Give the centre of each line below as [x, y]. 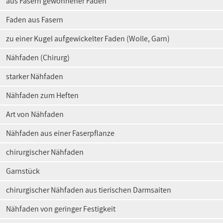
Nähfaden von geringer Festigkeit [61, 209]
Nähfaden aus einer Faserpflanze [60, 133]
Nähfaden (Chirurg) [38, 57]
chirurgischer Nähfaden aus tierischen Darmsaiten [89, 190]
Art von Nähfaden [35, 114]
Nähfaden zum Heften [42, 95]
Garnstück [23, 171]
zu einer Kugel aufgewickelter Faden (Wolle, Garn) [88, 39]
